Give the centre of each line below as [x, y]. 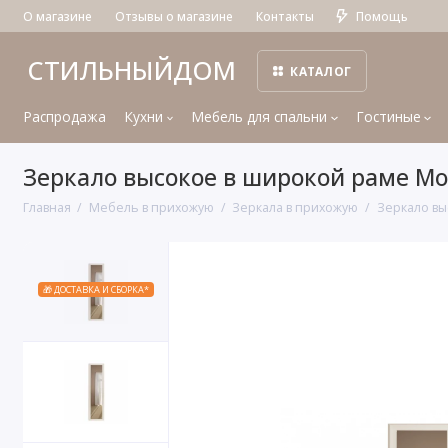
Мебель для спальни [259, 117]
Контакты [284, 16]
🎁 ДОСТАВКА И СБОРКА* [95, 290]
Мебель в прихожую [152, 207]
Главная [46, 207]
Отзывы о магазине [173, 16]
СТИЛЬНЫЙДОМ [131, 71]
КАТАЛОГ [321, 71]
